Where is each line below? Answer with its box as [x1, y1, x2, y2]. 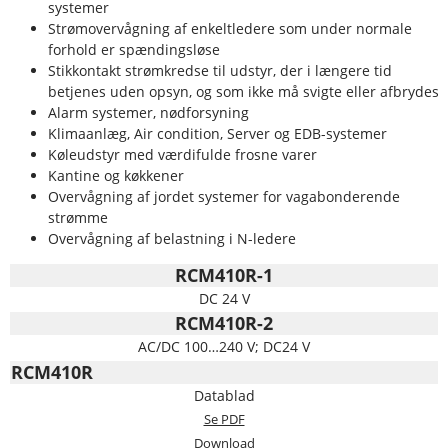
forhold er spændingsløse [48, 39, 220, 59]
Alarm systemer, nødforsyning [48, 102, 249, 122]
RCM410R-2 [175, 310, 273, 335]
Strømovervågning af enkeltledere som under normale [48, 18, 412, 38]
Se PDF [203, 409, 245, 428]
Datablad [193, 385, 255, 405]
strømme [48, 207, 108, 227]
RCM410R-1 [175, 262, 273, 287]
